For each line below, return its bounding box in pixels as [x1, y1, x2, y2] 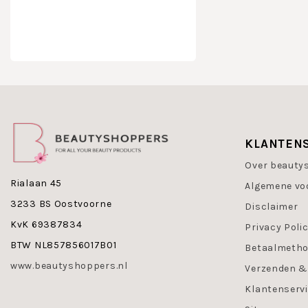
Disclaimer [245, 201, 298, 212]
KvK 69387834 [10, 219, 82, 230]
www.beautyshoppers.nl [10, 260, 128, 272]
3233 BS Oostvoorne [10, 198, 112, 210]
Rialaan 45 [10, 177, 62, 189]
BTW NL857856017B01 [10, 239, 117, 251]
